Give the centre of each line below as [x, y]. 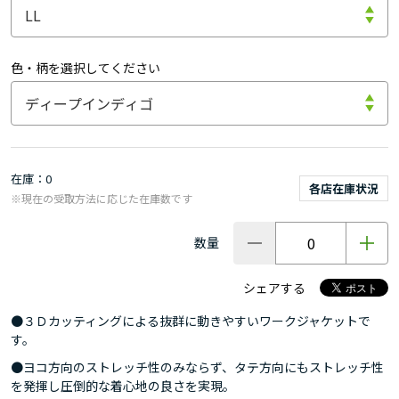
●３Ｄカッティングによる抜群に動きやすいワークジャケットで [191, 320]
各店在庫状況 [344, 188]
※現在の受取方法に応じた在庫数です [102, 198]
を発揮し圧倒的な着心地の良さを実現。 [123, 385]
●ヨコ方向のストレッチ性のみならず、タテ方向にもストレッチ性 [197, 366]
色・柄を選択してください [85, 67]
